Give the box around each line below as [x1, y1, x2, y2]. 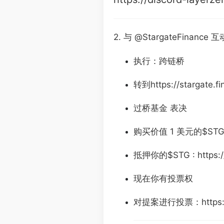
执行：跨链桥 [133, 56, 184, 66]
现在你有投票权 [133, 173, 193, 183]
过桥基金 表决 [133, 103, 187, 113]
